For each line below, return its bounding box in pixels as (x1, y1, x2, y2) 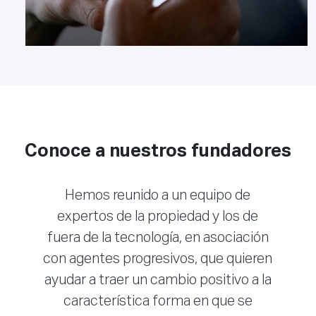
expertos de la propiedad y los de (57, 209, 259, 224)
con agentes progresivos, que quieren (43, 252, 273, 267)
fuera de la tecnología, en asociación (47, 231, 269, 245)
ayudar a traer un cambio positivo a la (44, 273, 272, 288)
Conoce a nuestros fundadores (25, 142, 291, 162)
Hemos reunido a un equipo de (65, 188, 251, 203)
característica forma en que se (63, 294, 253, 309)
